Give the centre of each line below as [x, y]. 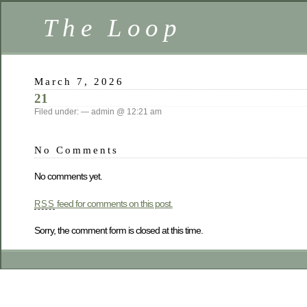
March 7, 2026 [79, 81]
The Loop [112, 28]
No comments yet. [68, 176]
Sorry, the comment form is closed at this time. [119, 231]
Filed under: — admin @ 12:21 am [98, 112]
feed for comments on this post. [113, 203]
